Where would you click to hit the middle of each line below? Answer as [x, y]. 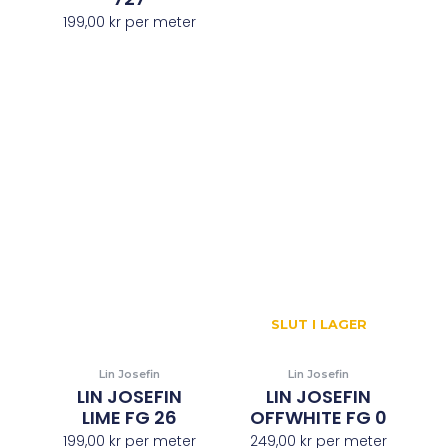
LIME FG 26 [129, 418]
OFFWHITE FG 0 [319, 418]
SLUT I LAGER [318, 324]
